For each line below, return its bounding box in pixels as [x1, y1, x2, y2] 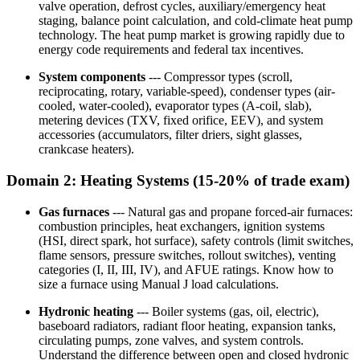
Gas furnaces [39, 204, 109, 219]
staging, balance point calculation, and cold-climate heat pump [39, 14, 353, 28]
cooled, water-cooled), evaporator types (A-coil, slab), [39, 99, 312, 113]
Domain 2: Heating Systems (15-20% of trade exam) [6, 172, 350, 189]
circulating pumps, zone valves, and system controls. [39, 333, 304, 347]
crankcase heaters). [39, 142, 134, 157]
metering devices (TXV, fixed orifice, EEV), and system [39, 113, 323, 128]
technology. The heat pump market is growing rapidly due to [39, 28, 345, 43]
